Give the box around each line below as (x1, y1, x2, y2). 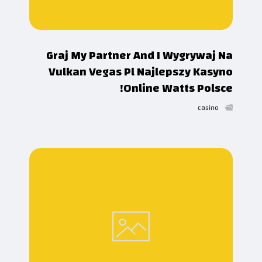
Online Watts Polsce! (123, 77, 233, 99)
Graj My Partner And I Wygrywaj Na (46, 44, 233, 66)
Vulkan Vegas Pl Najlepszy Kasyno (49, 60, 233, 82)
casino (198, 101, 219, 114)
